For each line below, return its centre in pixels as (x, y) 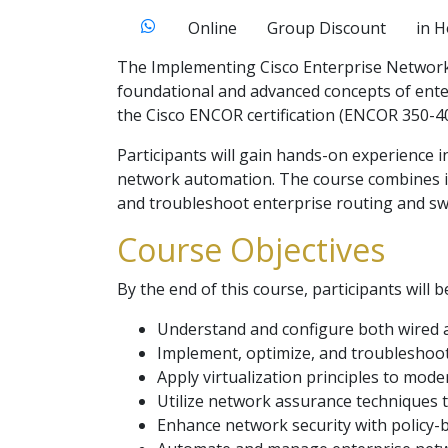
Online (212, 28)
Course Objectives (251, 249)
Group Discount (326, 28)
